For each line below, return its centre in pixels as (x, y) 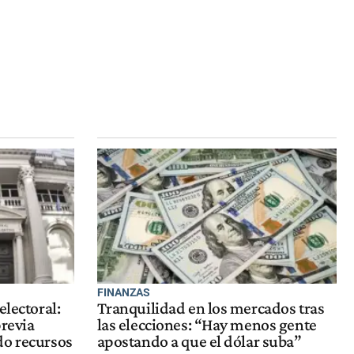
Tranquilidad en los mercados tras (211, 309)
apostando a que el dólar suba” (199, 342)
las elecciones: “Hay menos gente (207, 325)
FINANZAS (123, 292)
